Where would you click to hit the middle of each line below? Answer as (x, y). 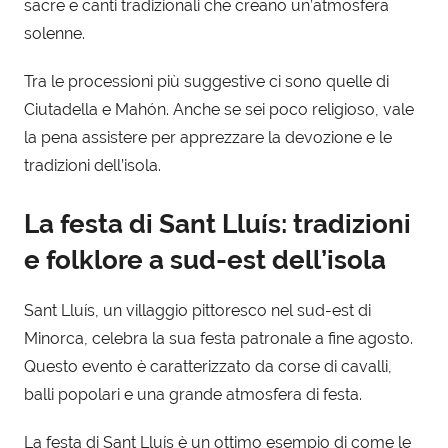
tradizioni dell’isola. (92, 165)
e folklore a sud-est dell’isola (205, 259)
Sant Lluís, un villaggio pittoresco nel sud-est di (197, 311)
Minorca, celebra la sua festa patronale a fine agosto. (218, 339)
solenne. (54, 33)
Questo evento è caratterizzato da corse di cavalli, (208, 367)
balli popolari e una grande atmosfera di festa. (193, 395)
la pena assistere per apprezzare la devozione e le (208, 137)
